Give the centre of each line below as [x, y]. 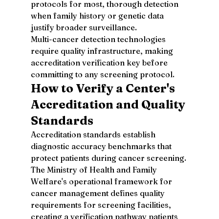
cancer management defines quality [99, 193]
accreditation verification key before [100, 62]
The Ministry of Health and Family [95, 169]
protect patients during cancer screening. [109, 158]
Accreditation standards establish [94, 134]
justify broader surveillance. [84, 27]
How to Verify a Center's [104, 88]
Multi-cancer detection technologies [99, 39]
